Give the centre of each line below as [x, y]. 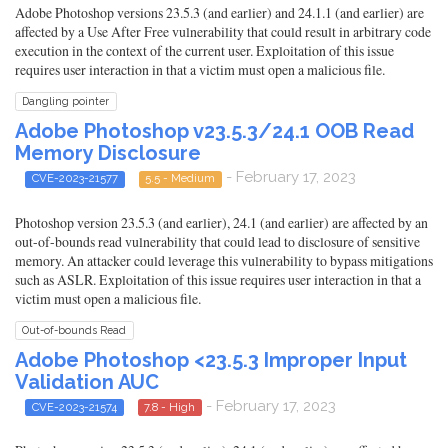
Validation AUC [87, 381]
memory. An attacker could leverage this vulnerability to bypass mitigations [224, 260]
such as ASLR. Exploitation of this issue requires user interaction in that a [218, 279]
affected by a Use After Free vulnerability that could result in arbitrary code [223, 32]
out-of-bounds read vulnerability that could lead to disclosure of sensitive [217, 241]
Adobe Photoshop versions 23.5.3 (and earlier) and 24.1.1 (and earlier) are [219, 13]
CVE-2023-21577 [74, 178]
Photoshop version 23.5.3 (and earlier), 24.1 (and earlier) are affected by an [221, 222]
